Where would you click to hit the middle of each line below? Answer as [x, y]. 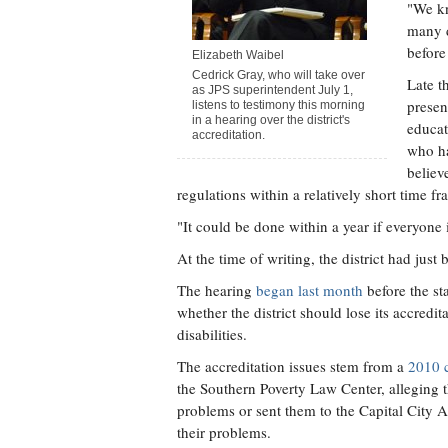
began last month [309, 290]
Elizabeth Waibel [238, 55]
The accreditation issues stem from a [292, 366]
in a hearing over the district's [271, 120]
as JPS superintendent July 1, [272, 90]
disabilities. [212, 334]
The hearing [216, 290]
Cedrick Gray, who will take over [278, 75]
